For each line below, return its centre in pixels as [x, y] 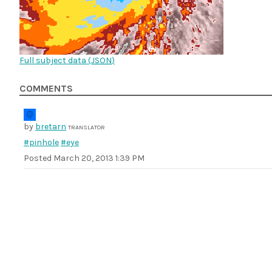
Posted [39, 158]
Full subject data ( [55, 60]
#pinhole [41, 142]
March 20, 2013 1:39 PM [99, 158]
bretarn [51, 127]
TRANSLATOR [87, 127]
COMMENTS [46, 89]
